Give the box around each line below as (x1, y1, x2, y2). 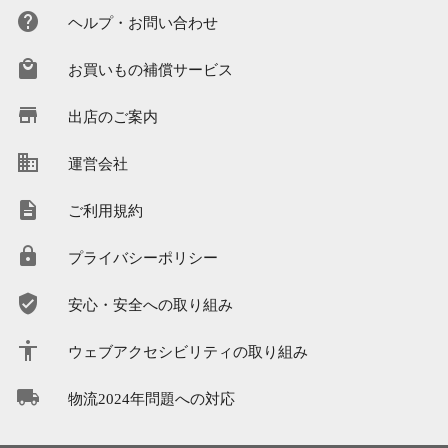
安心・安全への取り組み (68, 296, 233, 311)
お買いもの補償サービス (68, 61, 233, 76)
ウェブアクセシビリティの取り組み (68, 343, 308, 358)
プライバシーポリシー (68, 249, 218, 264)
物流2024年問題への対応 (68, 390, 235, 405)
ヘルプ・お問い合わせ (68, 14, 218, 29)
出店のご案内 (68, 108, 158, 123)
